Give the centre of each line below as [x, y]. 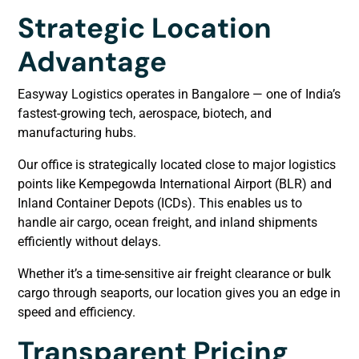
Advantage [92, 61]
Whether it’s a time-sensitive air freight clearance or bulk [174, 273]
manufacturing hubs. [77, 132]
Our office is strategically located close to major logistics [177, 164]
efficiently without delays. [89, 241]
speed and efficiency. [77, 312]
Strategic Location [145, 28]
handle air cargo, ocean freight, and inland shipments [167, 222]
